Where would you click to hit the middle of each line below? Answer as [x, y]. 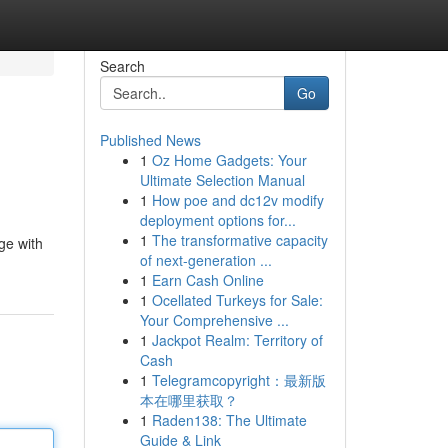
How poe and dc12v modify [237, 200]
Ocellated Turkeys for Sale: [237, 300]
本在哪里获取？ [188, 400]
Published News [150, 140]
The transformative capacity [239, 240]
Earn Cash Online [207, 280]
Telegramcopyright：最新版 [238, 380]
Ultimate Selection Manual [222, 180]
